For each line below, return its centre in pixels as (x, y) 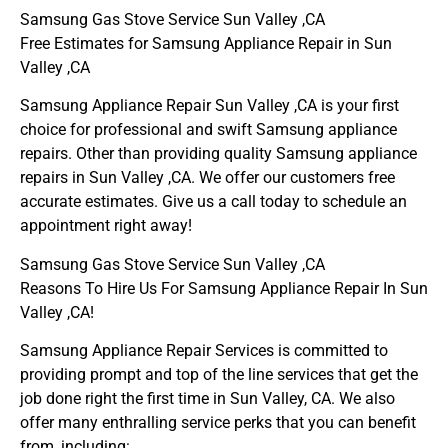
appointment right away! (106, 226)
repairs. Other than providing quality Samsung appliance (218, 154)
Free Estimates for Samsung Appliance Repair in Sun (206, 43)
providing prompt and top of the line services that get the (219, 374)
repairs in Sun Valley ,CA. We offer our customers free (207, 178)
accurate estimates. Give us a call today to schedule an (213, 202)
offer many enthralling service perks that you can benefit (218, 422)
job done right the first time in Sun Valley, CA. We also (207, 398)
